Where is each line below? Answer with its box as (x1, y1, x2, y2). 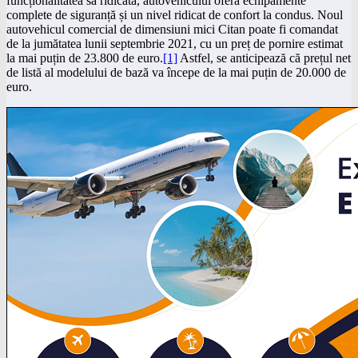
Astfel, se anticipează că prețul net (177, 50, 351, 65)
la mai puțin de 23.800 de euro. (6, 50, 163, 65)
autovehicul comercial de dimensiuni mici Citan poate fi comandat (6, 22, 338, 36)
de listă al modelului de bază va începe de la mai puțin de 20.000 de (6, 65, 346, 79)
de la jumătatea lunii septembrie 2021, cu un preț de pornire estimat (6, 36, 343, 50)
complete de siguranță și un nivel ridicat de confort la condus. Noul (6, 7, 343, 22)
